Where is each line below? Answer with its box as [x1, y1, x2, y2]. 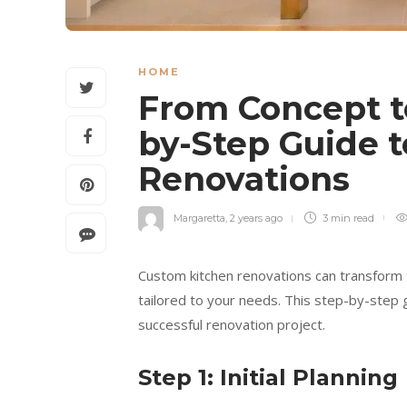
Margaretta [174, 212, 225, 225]
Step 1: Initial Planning [138, 364, 398, 392]
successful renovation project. [138, 315, 325, 334]
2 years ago [230, 212, 283, 225]
